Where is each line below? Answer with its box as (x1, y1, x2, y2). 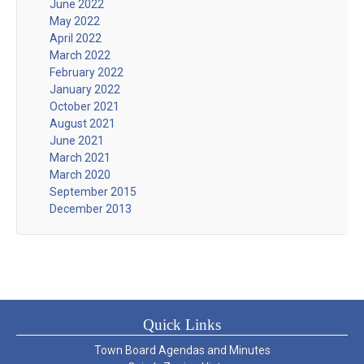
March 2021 (50, 150, 110, 164)
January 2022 (50, 82, 120, 96)
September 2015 (50, 184, 136, 198)
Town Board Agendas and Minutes (93, 343, 271, 357)
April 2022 (50, 31, 102, 45)
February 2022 (50, 65, 123, 79)
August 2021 (50, 116, 115, 130)
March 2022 (50, 48, 110, 62)
